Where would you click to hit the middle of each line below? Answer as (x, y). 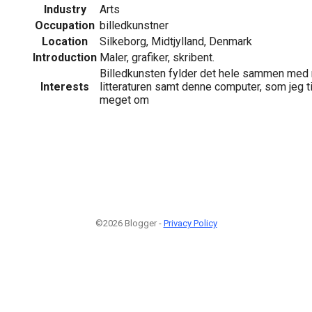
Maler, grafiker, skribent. (157, 57)
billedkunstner (134, 25)
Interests (65, 86)
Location (65, 41)
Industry (65, 9)
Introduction (65, 57)
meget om (124, 100)
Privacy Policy (190, 223)
